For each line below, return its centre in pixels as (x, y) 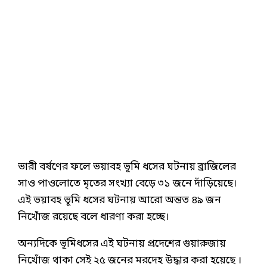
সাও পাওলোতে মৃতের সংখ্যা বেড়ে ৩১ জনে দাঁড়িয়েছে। (127, 184)
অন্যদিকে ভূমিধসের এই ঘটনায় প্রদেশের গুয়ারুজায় (122, 244)
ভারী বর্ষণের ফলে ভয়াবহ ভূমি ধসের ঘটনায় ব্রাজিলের (127, 167)
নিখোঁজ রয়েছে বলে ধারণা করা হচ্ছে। (93, 217)
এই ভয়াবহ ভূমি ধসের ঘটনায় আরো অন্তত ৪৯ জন (121, 200)
